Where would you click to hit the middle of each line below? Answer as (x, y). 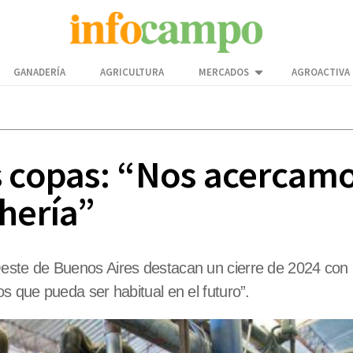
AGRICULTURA (132, 72)
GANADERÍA (39, 72)
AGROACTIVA (321, 72)
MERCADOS (224, 72)
